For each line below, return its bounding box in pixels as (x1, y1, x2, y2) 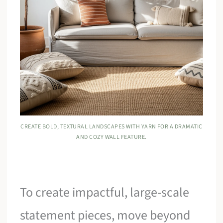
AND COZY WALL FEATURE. (76, 132, 147, 141)
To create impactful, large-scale (20, 183, 190, 202)
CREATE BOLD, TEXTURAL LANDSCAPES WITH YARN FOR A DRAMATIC (20, 122, 203, 131)
